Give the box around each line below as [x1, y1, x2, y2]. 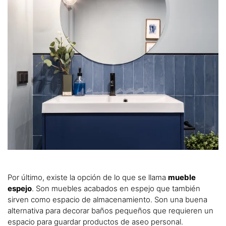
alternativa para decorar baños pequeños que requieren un [8, 205, 213, 215]
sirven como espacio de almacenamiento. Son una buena [8, 194, 207, 204]
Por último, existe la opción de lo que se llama [8, 172, 168, 182]
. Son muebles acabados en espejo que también [32, 183, 200, 193]
